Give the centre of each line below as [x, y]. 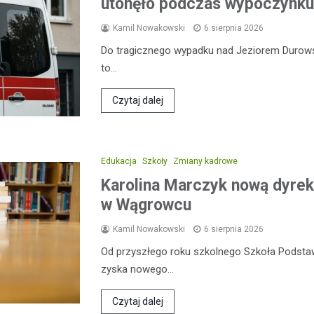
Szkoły [155, 161]
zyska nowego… [137, 269]
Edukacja [119, 161]
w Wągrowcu [146, 205]
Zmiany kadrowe [205, 161]
